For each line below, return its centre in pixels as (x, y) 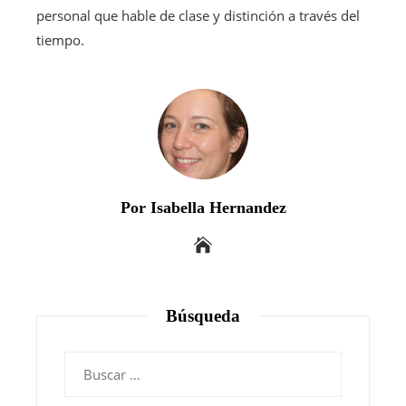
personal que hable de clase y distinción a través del (198, 15)
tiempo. (60, 39)
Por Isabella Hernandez (203, 207)
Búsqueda (203, 315)
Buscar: (87, 362)
